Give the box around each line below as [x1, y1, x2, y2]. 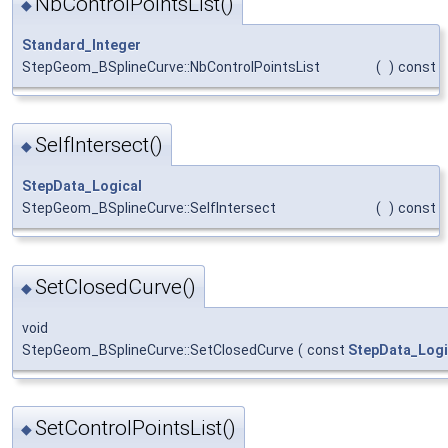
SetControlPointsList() [35, 416, 236, 441]
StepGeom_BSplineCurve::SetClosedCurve [22, 341, 294, 358]
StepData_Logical [22, 178, 142, 195]
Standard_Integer [22, 36, 141, 53]
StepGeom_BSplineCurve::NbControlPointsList [22, 58, 320, 75]
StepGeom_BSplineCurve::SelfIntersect [22, 200, 276, 217]
